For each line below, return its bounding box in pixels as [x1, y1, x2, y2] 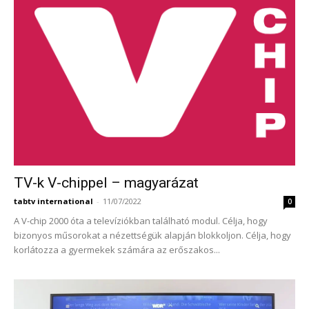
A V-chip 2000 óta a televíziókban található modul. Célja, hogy [14, 214, 268, 227]
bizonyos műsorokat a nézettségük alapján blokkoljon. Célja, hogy [14, 228, 291, 241]
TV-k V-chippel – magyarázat [14, 174, 199, 191]
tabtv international [14, 195, 93, 206]
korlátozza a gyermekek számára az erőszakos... [14, 243, 220, 256]
